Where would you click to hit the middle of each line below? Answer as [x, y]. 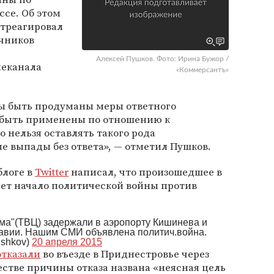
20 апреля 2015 [67, 242]
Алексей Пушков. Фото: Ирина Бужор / [162, 59]
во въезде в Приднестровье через [125, 254]
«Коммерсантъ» [202, 70]
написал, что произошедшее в [145, 172]
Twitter [52, 172]
